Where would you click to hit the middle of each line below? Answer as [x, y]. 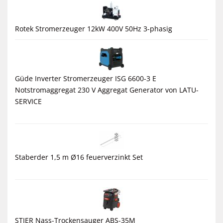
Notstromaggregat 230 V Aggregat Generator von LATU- [107, 90]
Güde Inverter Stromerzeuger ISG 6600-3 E [86, 78]
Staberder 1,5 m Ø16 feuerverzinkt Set [79, 157]
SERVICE [28, 101]
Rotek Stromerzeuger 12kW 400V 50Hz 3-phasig [94, 28]
